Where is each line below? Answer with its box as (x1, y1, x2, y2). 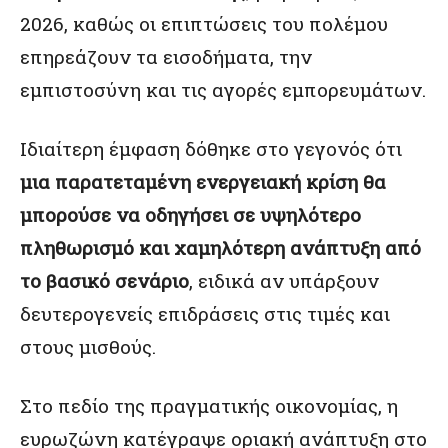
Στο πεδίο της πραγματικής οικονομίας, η (20, 393, 398, 418)
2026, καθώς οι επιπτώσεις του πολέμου (20, 11, 388, 36)
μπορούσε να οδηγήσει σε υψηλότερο (20, 202, 361, 227)
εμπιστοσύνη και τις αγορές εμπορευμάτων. (20, 77, 426, 102)
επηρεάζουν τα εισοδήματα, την (20, 44, 312, 69)
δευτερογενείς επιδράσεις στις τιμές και (20, 301, 390, 326)
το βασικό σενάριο (20, 268, 189, 293)
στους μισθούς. (20, 334, 156, 359)
